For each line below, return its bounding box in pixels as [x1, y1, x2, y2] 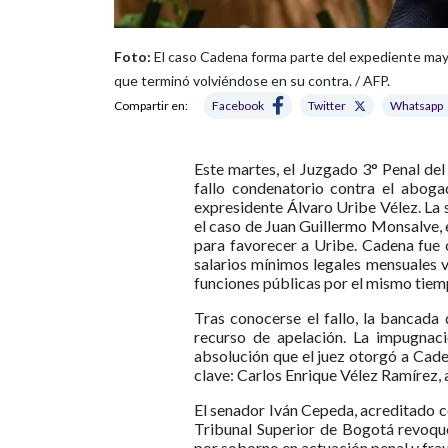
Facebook [212, 98, 264, 114]
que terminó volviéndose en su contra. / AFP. [114, 71, 390, 89]
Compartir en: [114, 98, 188, 114]
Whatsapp [390, 98, 443, 114]
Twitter [308, 98, 346, 114]
